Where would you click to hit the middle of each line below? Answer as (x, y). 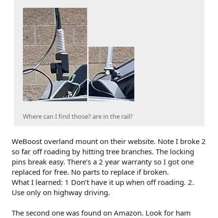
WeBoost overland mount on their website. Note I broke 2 (109, 141)
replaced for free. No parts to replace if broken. (90, 172)
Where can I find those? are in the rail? (78, 116)
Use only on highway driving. (61, 192)
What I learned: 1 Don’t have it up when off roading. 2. (103, 182)
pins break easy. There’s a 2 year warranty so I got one (103, 161)
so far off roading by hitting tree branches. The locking (103, 151)
